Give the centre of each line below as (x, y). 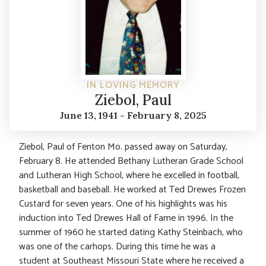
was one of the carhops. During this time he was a (117, 247)
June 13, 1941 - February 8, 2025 (133, 115)
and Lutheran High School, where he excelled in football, (129, 176)
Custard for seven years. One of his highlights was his (123, 204)
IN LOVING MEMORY (133, 85)
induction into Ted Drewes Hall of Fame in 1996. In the (126, 218)
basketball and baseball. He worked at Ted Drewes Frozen (132, 190)
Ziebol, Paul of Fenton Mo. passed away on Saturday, (123, 147)
